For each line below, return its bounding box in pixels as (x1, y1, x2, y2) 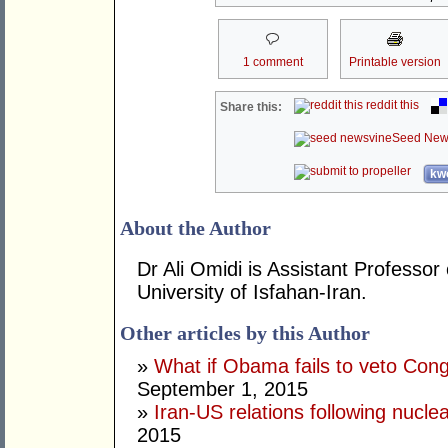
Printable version (348, 55, 441, 70)
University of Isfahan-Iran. (137, 281, 367, 304)
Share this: (220, 100, 283, 115)
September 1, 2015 (137, 378, 308, 401)
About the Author (120, 217, 271, 240)
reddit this (363, 98, 420, 113)
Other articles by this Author (120, 322, 370, 345)
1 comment (242, 55, 303, 70)
